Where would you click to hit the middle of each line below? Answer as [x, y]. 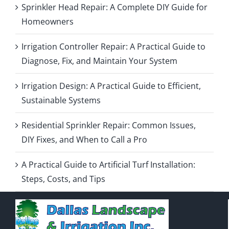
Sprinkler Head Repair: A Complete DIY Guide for [114, 7]
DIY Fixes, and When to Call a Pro [84, 140]
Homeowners [48, 22]
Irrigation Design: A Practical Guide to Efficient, [111, 86]
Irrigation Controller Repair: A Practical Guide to [113, 47]
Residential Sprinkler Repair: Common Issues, [109, 125]
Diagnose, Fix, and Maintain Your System [99, 61]
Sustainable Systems [61, 100]
